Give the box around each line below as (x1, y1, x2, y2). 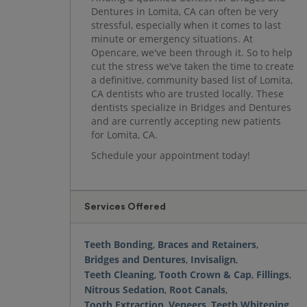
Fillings (256, 268, 289, 281)
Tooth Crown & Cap (159, 268, 251, 281)
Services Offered (84, 202, 166, 212)
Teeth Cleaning (84, 268, 154, 281)
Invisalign (191, 253, 236, 266)
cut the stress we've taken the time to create (91, 60, 294, 73)
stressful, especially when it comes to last (91, 19, 281, 32)
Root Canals (169, 283, 225, 296)
